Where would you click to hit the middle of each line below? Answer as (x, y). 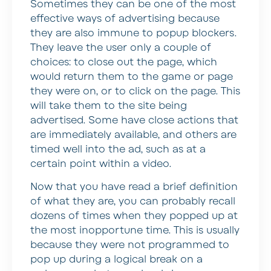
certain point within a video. (101, 164)
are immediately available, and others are (133, 135)
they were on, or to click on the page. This (135, 92)
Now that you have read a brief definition (134, 187)
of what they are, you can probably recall (133, 202)
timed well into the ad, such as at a (118, 150)
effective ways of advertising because (125, 19)
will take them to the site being (109, 106)
